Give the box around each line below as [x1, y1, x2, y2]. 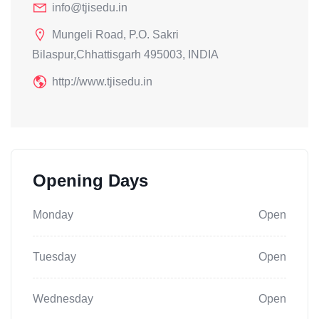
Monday [33, 209, 73, 221]
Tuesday [33, 251, 76, 263]
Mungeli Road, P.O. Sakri [52, 28, 179, 41]
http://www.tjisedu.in [52, 75, 152, 88]
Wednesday [33, 293, 93, 305]
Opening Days [33, 171, 148, 191]
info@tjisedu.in [52, 1, 127, 14]
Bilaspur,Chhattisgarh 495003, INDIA [32, 48, 219, 61]
